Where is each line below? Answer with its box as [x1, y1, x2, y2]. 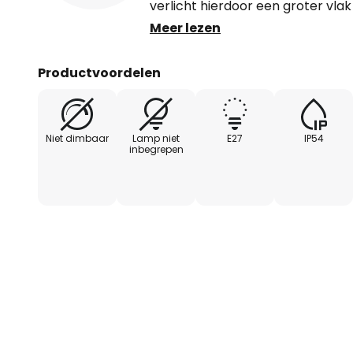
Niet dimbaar [46, 132, 109, 146]
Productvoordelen [38, 64, 161, 83]
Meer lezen [150, 19, 221, 38]
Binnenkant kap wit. [150, 35, 270, 54]
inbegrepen [128, 143, 184, 157]
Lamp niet [132, 132, 180, 146]
